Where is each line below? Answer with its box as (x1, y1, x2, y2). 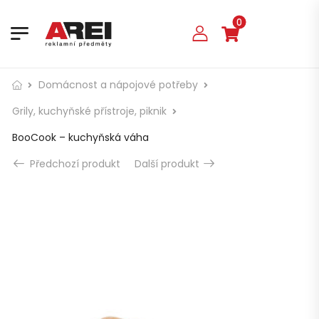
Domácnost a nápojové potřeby (38, 77, 198, 92)
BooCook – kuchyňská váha (12, 130, 149, 145)
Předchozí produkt (27, 156, 120, 171)
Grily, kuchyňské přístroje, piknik (12, 103, 167, 118)
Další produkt (135, 156, 202, 171)
